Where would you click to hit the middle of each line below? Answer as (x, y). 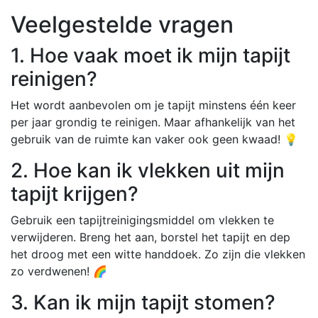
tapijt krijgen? (75, 193)
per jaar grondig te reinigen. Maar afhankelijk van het (153, 122)
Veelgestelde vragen (122, 24)
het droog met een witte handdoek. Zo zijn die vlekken (158, 254)
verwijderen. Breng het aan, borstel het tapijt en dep (150, 237)
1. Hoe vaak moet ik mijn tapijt (150, 55)
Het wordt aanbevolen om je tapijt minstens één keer (153, 105)
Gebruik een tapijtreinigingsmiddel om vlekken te (142, 220)
